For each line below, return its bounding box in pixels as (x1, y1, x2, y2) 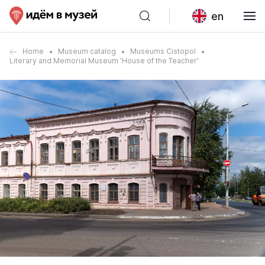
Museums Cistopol (130, 47, 196, 56)
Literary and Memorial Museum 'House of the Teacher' (9, 56, 199, 65)
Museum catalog (58, 47, 116, 56)
